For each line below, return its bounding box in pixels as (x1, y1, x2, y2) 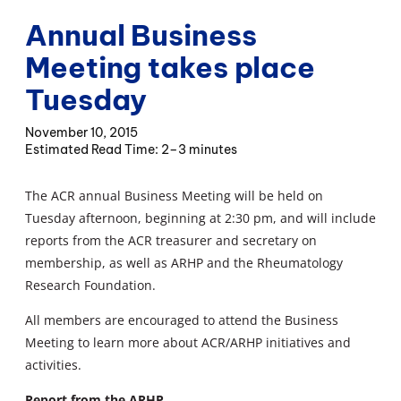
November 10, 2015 (25, 124, 138, 141)
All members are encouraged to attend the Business (25, 311, 338, 328)
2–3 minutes (161, 141, 237, 158)
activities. (25, 355, 81, 373)
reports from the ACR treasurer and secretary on (25, 231, 317, 249)
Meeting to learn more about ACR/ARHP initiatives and (25, 333, 351, 351)
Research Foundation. (25, 276, 156, 294)
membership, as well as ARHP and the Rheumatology (25, 253, 343, 271)
